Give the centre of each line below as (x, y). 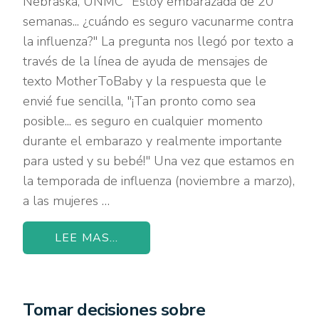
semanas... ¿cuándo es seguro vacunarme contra (158, 21)
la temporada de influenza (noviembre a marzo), (159, 181)
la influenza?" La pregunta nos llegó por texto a (158, 41)
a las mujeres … (67, 200)
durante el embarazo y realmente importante (153, 141)
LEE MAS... (87, 237)
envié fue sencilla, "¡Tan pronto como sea (140, 101)
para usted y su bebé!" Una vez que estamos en (159, 161)
